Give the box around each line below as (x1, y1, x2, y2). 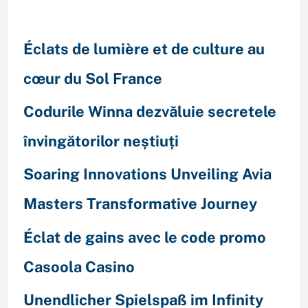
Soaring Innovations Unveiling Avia (23, 165, 272, 184)
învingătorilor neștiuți (23, 131, 179, 150)
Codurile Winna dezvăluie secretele (23, 102, 276, 120)
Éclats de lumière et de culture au (23, 39, 265, 58)
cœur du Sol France (23, 69, 162, 87)
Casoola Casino (23, 257, 135, 276)
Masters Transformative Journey (23, 195, 257, 213)
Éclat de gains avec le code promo (23, 228, 266, 246)
